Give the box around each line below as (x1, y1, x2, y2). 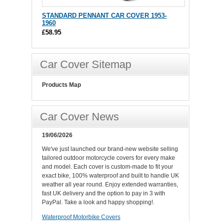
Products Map (42, 81, 81, 88)
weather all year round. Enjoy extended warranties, (42, 181, 178, 188)
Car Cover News (40, 110, 119, 123)
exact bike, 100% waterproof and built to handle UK (42, 172, 179, 179)
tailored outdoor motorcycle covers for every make (42, 154, 175, 161)
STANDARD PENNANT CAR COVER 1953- (42, 12, 167, 19)
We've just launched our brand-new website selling (42, 146, 178, 152)
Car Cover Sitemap (40, 58, 131, 71)
